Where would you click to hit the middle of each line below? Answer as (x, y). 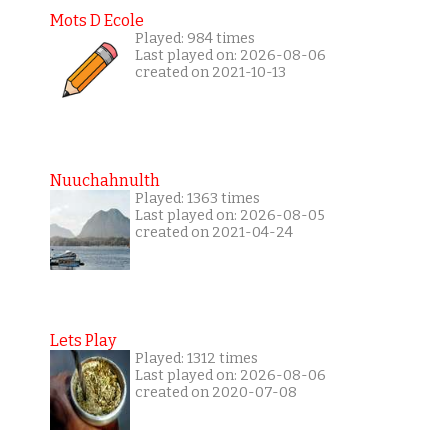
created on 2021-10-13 (210, 73)
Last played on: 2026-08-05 (229, 216)
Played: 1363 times (197, 199)
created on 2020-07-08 (215, 393)
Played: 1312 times (196, 359)
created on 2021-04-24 (213, 233)
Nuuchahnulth (104, 181)
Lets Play (82, 341)
